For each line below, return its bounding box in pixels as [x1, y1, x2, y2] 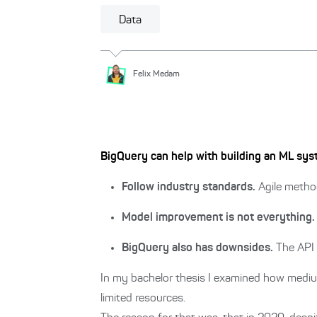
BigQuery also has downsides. [122, 243, 273, 254]
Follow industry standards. [122, 182, 255, 193]
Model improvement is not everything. [122, 212, 315, 224]
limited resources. [100, 293, 185, 304]
